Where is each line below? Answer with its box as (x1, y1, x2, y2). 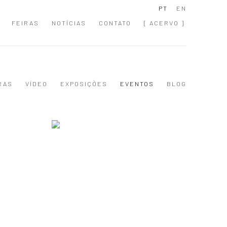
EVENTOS (120, 80, 154, 88)
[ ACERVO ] (144, 19, 184, 27)
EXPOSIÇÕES (60, 80, 107, 88)
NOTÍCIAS (52, 19, 86, 27)
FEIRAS (12, 19, 39, 27)
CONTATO (99, 19, 131, 27)
